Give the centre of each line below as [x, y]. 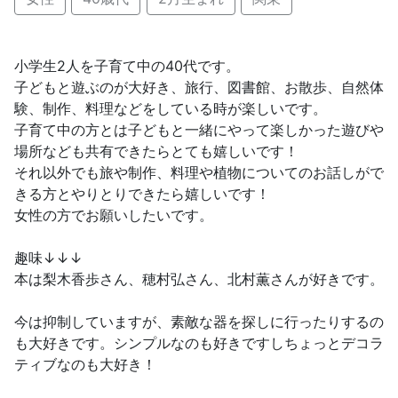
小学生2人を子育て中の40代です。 [127, 65]
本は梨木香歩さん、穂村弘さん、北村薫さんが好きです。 [199, 279]
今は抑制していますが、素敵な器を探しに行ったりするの [199, 321]
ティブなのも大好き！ [85, 364]
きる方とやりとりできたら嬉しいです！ [142, 193]
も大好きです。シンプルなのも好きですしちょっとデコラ [199, 342]
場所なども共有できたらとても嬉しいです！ [156, 151]
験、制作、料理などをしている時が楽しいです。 [171, 108]
